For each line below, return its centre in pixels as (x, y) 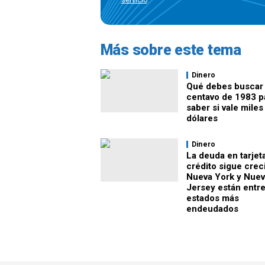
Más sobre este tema (171, 50)
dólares (202, 118)
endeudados (212, 209)
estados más (212, 198)
